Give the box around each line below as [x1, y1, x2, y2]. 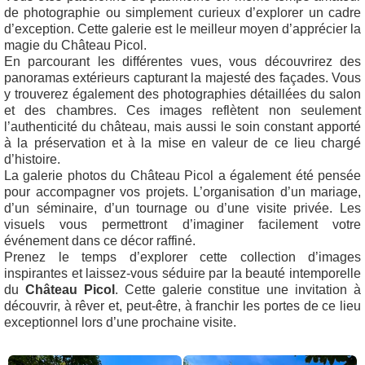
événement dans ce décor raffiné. [4, 234, 199, 248]
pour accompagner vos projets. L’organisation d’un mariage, [4, 185, 361, 200]
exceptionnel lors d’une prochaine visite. [4, 315, 236, 330]
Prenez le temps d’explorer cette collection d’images [4, 250, 361, 265]
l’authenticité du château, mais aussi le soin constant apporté [4, 120, 361, 134]
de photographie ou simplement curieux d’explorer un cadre [4, 6, 361, 20]
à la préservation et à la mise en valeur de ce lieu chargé [4, 136, 361, 151]
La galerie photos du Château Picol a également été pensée [4, 169, 361, 183]
